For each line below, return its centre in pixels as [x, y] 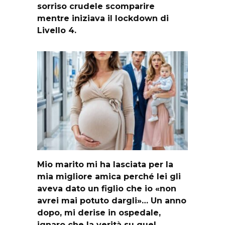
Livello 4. [57, 30]
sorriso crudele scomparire [96, 6]
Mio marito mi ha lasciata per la [105, 164]
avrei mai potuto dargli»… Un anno [112, 200]
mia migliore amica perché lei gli [109, 176]
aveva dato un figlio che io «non [107, 188]
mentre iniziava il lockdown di [103, 18]
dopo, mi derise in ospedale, [99, 212]
